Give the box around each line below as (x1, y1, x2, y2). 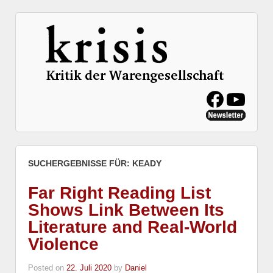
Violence (28, 235, 99, 254)
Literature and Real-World (28, 218, 237, 237)
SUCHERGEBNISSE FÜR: (28, 158, 132, 169)
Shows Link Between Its (28, 200, 224, 220)
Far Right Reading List (28, 183, 211, 203)
